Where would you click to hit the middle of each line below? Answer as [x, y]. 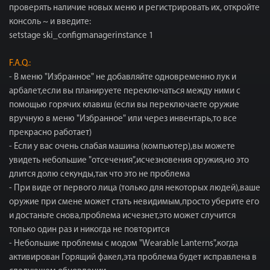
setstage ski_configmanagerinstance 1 [81, 36]
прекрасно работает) [50, 133]
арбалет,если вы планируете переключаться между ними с [125, 91]
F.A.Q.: [20, 64]
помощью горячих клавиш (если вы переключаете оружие [124, 105]
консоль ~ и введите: [50, 22]
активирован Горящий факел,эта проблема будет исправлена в [133, 258]
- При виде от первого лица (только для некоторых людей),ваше [135, 188]
